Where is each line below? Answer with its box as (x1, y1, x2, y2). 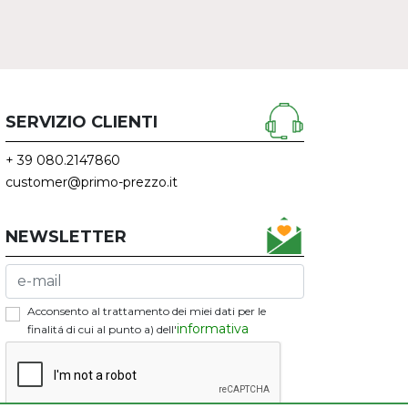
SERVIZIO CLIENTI (5, 111, 158, 132)
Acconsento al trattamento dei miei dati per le (27, 303, 266, 318)
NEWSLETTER (5, 226, 127, 247)
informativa (177, 320, 249, 337)
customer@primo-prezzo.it (5, 173, 178, 190)
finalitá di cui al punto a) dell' (27, 321, 177, 336)
